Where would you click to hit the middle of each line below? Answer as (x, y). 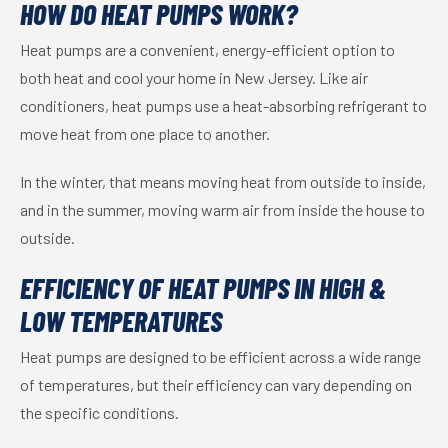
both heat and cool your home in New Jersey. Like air (194, 77)
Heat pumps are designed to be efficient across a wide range (220, 356)
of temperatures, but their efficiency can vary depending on (216, 384)
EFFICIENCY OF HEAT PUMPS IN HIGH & (203, 288)
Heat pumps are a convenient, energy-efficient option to (207, 49)
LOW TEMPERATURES (121, 321)
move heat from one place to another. (145, 133)
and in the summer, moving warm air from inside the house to (222, 209)
